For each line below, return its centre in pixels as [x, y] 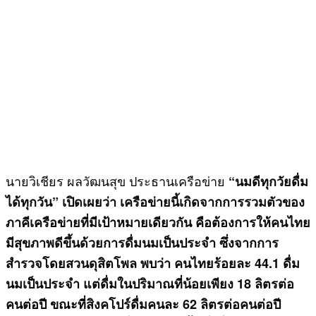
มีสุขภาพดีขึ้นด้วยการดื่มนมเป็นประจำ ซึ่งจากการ [142, 242]
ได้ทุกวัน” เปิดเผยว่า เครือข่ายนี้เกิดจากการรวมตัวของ [155, 201]
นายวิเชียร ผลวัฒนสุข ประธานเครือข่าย [117, 180]
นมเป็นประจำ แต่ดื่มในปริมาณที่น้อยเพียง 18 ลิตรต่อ [150, 283]
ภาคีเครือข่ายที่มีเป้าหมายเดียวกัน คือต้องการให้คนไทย [158, 222]
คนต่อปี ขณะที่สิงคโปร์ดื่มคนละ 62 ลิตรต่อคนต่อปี [145, 304]
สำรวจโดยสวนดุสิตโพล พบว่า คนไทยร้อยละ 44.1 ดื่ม [153, 263]
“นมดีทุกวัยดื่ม [268, 181]
